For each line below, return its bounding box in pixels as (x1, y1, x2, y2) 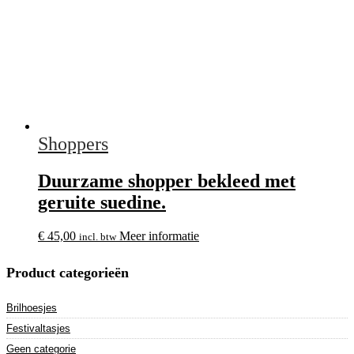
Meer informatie (119, 228, 199, 243)
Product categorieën (6, 264, 129, 281)
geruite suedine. (38, 191, 166, 213)
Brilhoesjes (6, 302, 57, 314)
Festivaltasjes (6, 322, 70, 335)
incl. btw (79, 230, 116, 243)
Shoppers (38, 133, 108, 154)
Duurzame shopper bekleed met (38, 170, 296, 191)
